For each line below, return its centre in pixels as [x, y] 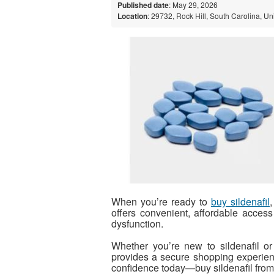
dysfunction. [137, 223]
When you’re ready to [161, 201]
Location [132, 16]
